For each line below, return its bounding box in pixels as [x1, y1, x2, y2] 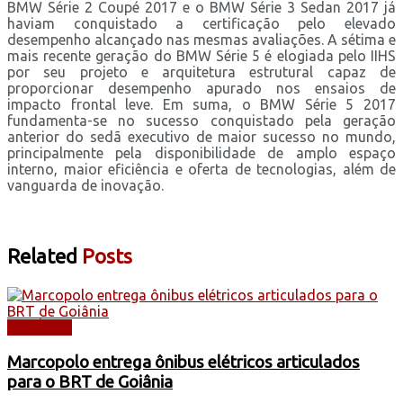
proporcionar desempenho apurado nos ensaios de [7, 79, 396, 96]
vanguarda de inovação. [7, 176, 164, 193]
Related [7, 244, 77, 267]
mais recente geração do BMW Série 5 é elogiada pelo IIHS [7, 47, 396, 64]
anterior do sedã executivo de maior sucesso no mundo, [7, 128, 396, 145]
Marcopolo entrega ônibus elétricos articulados [7, 352, 360, 372]
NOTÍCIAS [7, 318, 72, 336]
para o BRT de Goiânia [7, 372, 173, 391]
